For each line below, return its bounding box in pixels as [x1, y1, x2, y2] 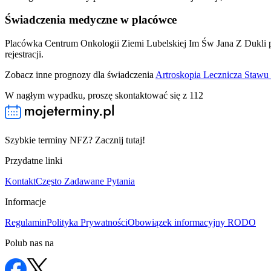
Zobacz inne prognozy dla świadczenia [5, 70, 155, 80]
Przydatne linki [5, 155, 62, 166]
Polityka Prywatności [47, 217, 128, 228]
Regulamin [5, 217, 47, 228]
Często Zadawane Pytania [36, 176, 135, 187]
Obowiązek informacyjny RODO [128, 217, 256, 228]
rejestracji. [5, 49, 44, 60]
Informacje [5, 197, 46, 207]
